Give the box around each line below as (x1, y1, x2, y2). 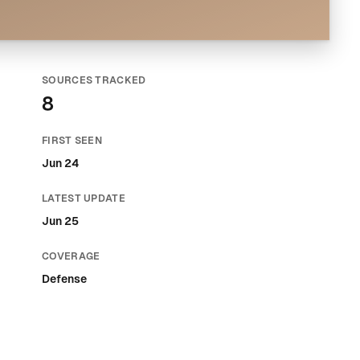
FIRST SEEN (42, 135, 103, 146)
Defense (42, 272, 87, 285)
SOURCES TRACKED (42, 75, 146, 86)
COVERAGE (42, 251, 100, 262)
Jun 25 (42, 215, 79, 227)
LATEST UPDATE (42, 193, 126, 204)
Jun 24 (42, 157, 79, 170)
